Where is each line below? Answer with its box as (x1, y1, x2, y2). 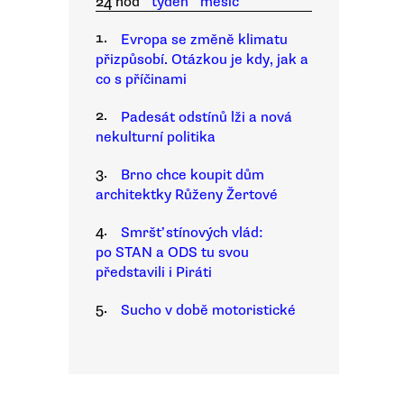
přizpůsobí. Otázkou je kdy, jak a (96, 50, 308, 69)
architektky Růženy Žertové (96, 186, 278, 204)
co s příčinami (96, 70, 187, 88)
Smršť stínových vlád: (121, 224, 263, 242)
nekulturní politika (96, 128, 216, 146)
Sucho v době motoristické (121, 301, 296, 319)
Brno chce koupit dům (121, 166, 264, 184)
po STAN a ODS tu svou (96, 243, 249, 262)
